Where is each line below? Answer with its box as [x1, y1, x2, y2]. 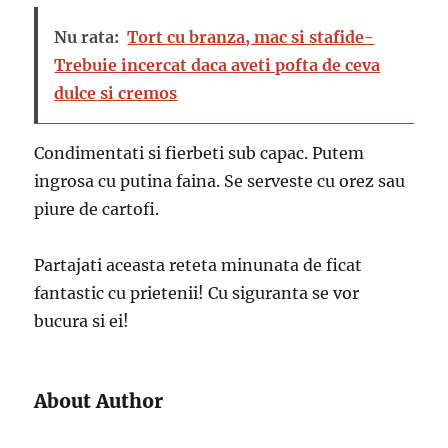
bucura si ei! [34, 311, 130, 332]
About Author [34, 389, 164, 414]
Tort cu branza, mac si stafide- [127, 27, 375, 48]
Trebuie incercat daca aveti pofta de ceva [54, 55, 381, 76]
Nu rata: [54, 27, 120, 48]
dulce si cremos [54, 83, 178, 104]
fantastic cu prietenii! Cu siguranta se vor [34, 283, 360, 304]
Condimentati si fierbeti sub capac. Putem [34, 143, 365, 164]
